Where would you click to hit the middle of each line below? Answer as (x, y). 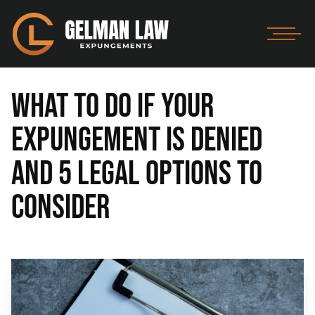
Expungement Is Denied (137, 140)
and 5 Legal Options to (137, 174)
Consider (60, 208)
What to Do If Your (112, 107)
